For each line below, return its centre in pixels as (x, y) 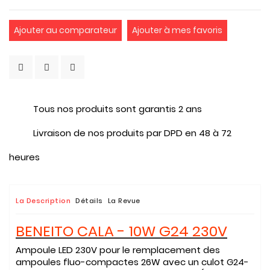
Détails (89, 201)
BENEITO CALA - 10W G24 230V (121, 231)
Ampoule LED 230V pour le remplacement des (118, 250)
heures (24, 157)
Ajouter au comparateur (65, 30)
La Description (43, 201)
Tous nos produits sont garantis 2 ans (118, 109)
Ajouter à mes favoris (177, 30)
